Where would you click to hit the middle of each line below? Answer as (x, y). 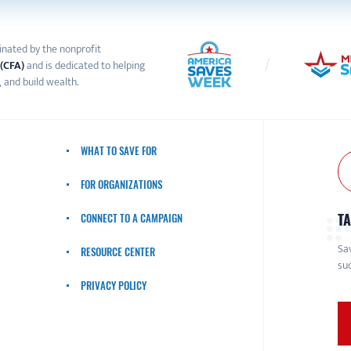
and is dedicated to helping (85, 65)
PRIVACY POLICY (114, 285)
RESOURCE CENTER (118, 251)
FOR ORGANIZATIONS (122, 184)
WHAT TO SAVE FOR (119, 150)
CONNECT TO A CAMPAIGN (132, 218)
